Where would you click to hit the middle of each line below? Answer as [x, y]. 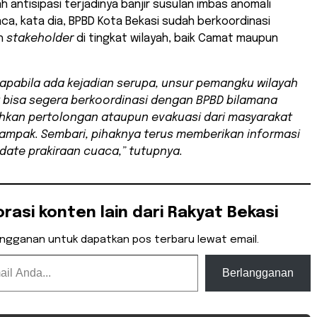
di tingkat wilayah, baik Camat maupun [176, 38]
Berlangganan [258, 272]
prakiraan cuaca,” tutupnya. [104, 151]
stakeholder [40, 38]
